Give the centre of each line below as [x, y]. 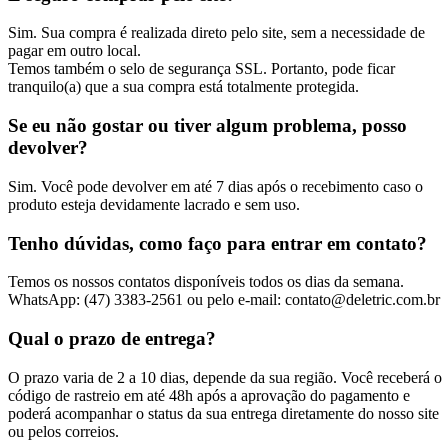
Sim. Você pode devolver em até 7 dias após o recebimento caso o [215, 186]
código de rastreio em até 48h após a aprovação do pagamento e [209, 395]
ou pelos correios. [63, 431]
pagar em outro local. [74, 51]
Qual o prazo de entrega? [112, 338]
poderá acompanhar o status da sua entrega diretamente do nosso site [223, 413]
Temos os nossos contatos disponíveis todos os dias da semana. [206, 282]
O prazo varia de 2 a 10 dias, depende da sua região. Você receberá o [225, 377]
